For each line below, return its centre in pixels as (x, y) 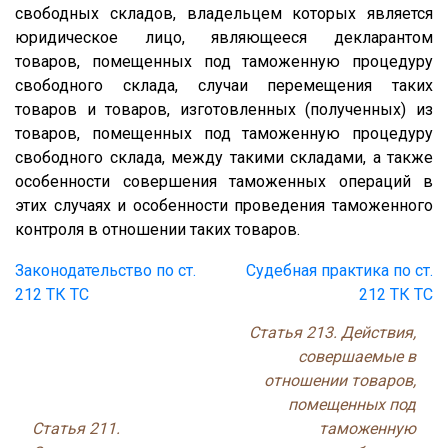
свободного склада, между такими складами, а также (224, 157)
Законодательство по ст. (105, 270)
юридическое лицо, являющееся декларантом (224, 37)
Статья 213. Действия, (332, 332)
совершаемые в (357, 356)
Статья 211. (76, 428)
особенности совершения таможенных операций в (224, 181)
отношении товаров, (340, 380)
